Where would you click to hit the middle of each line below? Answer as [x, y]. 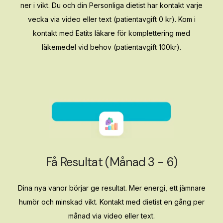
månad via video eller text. [111, 216]
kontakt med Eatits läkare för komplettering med [111, 33]
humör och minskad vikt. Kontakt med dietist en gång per [111, 202]
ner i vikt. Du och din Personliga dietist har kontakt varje [111, 5]
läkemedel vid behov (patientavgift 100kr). [111, 47]
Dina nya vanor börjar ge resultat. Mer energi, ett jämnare [111, 188]
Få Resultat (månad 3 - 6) [111, 162]
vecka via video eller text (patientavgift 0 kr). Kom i [111, 19]
